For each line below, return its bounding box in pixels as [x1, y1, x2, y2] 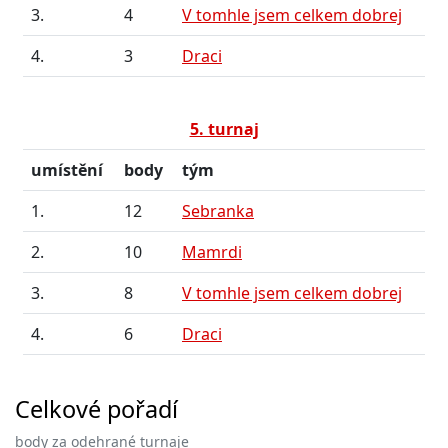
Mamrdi [182, 241, 242, 263]
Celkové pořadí [15, 393, 178, 425]
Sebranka [182, 200, 254, 222]
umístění [31, 159, 103, 181]
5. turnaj [189, 118, 259, 140]
